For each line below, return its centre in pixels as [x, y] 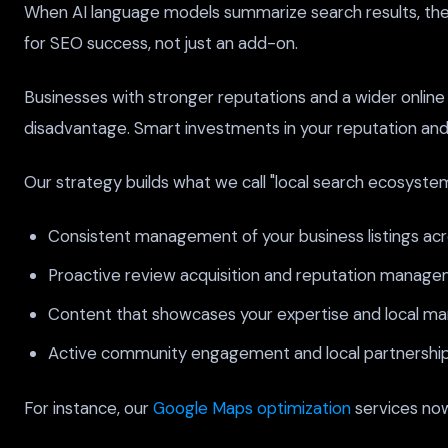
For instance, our [88, 407]
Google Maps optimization [252, 407]
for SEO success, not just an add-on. [161, 42]
